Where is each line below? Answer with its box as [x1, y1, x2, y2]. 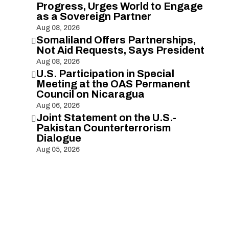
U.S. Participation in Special [36, 67, 174, 79]
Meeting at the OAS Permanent [36, 78, 190, 89]
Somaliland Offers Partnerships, [36, 34, 196, 45]
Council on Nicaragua [36, 88, 145, 100]
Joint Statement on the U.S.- [36, 111, 176, 123]
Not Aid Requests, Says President [36, 44, 204, 56]
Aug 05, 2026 [36, 145, 80, 153]
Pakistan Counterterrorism [36, 122, 171, 133]
